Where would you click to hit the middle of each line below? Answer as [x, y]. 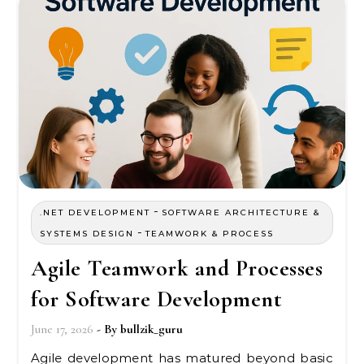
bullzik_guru [152, 329]
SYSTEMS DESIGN [87, 234]
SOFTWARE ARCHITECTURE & [241, 212]
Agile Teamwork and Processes [177, 268]
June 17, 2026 [62, 329]
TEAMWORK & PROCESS [210, 234]
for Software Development [156, 299]
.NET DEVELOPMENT [95, 212]
